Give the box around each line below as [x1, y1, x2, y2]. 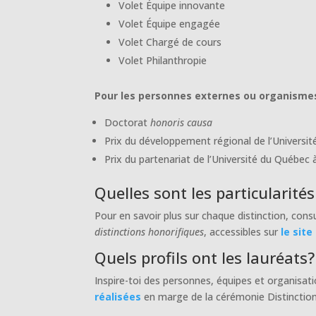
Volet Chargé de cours [119, 35, 222, 49]
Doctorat [104, 115, 151, 129]
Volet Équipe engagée [119, 16, 221, 30]
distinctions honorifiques [95, 224, 205, 238]
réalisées [95, 289, 142, 303]
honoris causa [150, 115, 213, 129]
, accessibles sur [204, 224, 281, 238]
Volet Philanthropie [119, 53, 207, 67]
